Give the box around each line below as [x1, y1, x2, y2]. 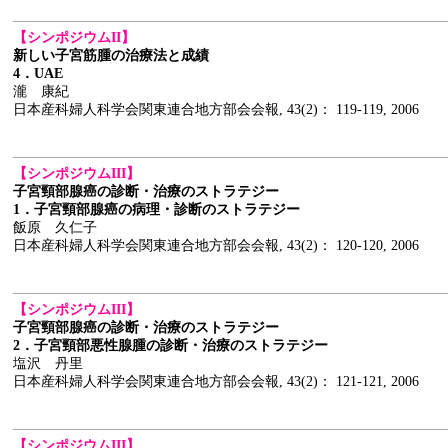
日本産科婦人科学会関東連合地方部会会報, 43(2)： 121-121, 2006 [13, 374, 419, 389]
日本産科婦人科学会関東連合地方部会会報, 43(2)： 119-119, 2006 [13, 102, 419, 117]
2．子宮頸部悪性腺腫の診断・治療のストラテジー [13, 338, 328, 353]
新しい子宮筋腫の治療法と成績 [13, 48, 209, 63]
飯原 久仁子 [13, 220, 97, 235]
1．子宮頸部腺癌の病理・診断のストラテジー [13, 202, 300, 217]
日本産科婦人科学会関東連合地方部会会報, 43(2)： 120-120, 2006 [13, 238, 419, 253]
